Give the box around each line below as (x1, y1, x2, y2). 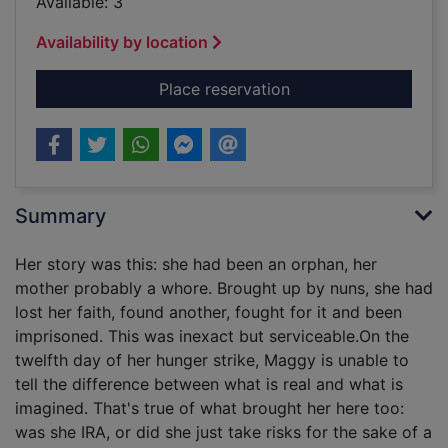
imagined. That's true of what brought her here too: (15, 398, 404, 419)
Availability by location (36, 32, 208, 53)
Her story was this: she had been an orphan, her (15, 254, 377, 275)
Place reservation (158, 79, 290, 100)
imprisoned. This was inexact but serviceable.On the (15, 326, 409, 347)
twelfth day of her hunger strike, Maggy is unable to (15, 350, 409, 371)
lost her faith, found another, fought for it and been (15, 302, 402, 323)
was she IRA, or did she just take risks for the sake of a (15, 422, 432, 443)
